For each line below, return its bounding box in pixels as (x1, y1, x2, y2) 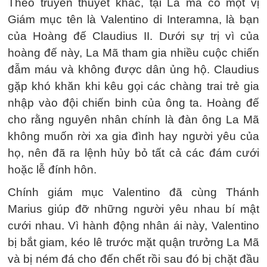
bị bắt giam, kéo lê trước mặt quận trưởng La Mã (8, 236, 259, 249)
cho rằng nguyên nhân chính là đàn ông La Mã (8, 113, 259, 126)
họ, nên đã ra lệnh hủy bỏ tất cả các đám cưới (8, 147, 259, 159)
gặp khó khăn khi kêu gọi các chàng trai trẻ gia (8, 80, 259, 92)
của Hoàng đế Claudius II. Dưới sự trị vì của (8, 30, 259, 42)
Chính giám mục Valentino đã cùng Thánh (8, 186, 259, 198)
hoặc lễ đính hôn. (8, 163, 97, 176)
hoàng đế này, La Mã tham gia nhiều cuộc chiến (8, 46, 259, 59)
